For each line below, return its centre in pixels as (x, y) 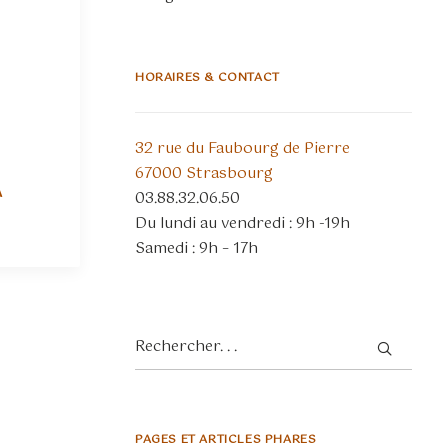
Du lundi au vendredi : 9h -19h (242, 223)
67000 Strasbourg (204, 173)
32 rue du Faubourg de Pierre (242, 148)
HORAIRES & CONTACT (207, 78)
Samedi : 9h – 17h (196, 248)
